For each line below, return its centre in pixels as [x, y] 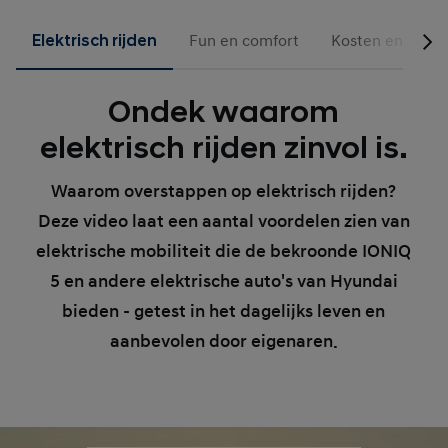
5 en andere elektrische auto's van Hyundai [223, 281]
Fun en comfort [244, 41]
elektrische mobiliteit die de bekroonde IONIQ [224, 251]
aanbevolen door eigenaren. [223, 341]
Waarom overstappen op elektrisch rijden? [224, 191]
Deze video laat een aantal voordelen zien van [223, 221]
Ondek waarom [224, 112]
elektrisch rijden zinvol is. [223, 148]
